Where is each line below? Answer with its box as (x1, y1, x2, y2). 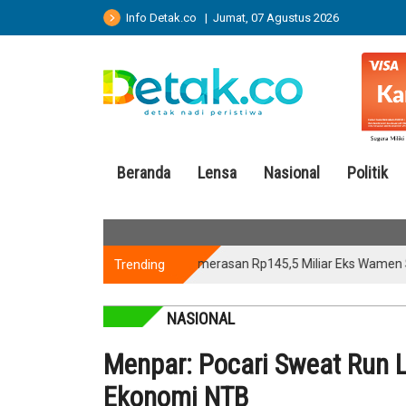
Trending (114, 256, 165, 273)
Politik (347, 162, 388, 182)
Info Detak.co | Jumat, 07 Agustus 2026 (121, 11, 339, 24)
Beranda (117, 162, 170, 182)
